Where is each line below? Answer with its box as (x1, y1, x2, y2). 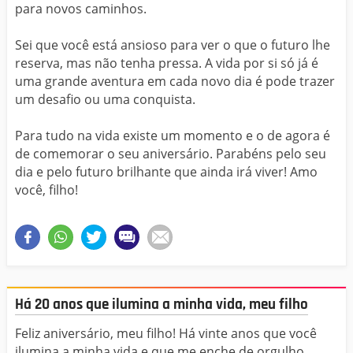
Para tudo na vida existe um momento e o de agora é (15, 127, 330, 145)
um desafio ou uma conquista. (15, 91, 195, 109)
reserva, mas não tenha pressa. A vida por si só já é (15, 54, 318, 72)
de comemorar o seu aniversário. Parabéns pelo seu (15, 145, 326, 163)
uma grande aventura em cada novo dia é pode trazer (15, 72, 335, 91)
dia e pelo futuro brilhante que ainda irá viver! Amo (15, 163, 318, 181)
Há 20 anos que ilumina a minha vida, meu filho (15, 295, 308, 315)
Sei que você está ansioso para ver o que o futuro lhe (15, 36, 330, 54)
